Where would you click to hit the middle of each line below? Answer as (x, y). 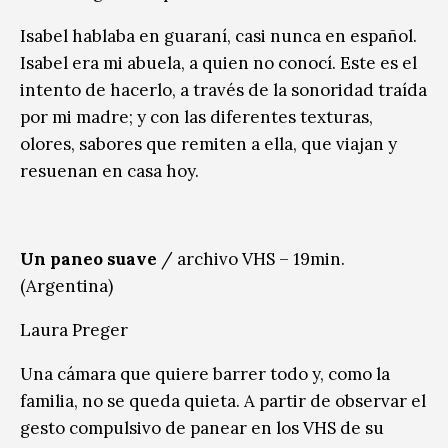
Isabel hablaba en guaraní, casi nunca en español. (218, 35)
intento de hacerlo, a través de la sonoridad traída (223, 89)
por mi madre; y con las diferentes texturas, (196, 116)
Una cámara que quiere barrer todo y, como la (205, 373)
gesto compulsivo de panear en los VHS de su (202, 427)
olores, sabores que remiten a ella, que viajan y (208, 143)
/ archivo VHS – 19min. (251, 258)
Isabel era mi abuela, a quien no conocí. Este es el (218, 62)
